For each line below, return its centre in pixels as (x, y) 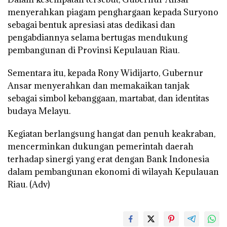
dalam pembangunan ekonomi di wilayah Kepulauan (113, 172)
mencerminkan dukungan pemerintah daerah (101, 147)
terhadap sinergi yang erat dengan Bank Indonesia (108, 159)
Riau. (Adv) (29, 185)
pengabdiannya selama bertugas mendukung (98, 38)
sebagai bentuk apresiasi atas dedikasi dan (91, 25)
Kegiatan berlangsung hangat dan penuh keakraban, (111, 134)
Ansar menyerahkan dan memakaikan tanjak (99, 86)
